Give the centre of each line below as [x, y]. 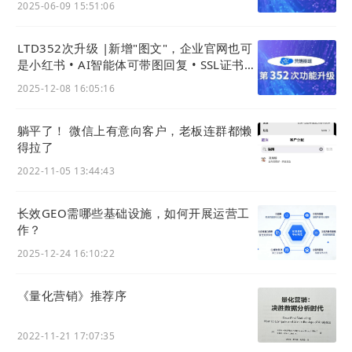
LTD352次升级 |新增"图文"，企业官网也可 [135, 48]
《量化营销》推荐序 [72, 296]
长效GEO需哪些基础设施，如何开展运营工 [134, 213]
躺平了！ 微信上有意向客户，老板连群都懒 [135, 131]
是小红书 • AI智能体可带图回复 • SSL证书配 [137, 65]
